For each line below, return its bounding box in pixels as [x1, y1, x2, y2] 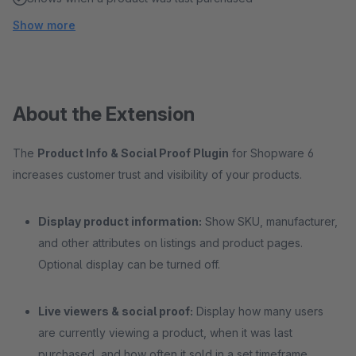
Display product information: [38, 215, 202, 228]
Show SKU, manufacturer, [202, 215, 338, 228]
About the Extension [13, 103, 195, 126]
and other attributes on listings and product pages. [38, 236, 303, 250]
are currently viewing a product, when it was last [38, 326, 292, 339]
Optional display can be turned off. [38, 257, 220, 271]
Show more [13, 18, 75, 32]
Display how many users [193, 304, 323, 318]
